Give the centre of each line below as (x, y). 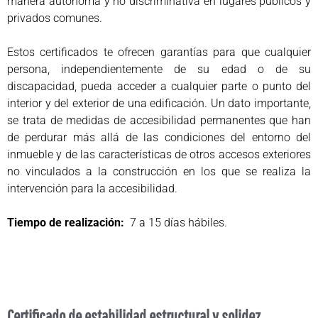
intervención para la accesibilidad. (92, 189)
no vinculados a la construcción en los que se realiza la (159, 172)
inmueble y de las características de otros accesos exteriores (159, 155)
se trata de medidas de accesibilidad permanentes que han (159, 121)
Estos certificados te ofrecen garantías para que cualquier (159, 53)
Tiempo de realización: (66, 223)
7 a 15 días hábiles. (176, 223)
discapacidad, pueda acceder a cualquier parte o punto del (159, 87)
